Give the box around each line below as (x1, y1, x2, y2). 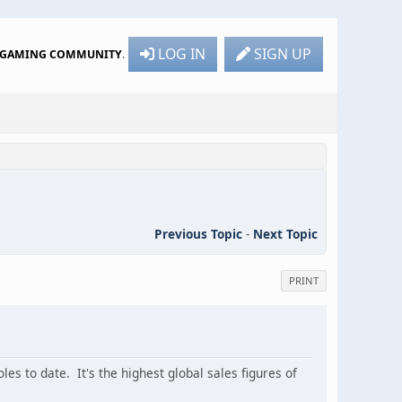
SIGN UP (254, 43, 311, 64)
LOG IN (158, 43, 205, 64)
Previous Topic (154, 224, 242, 242)
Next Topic (253, 224, 318, 242)
